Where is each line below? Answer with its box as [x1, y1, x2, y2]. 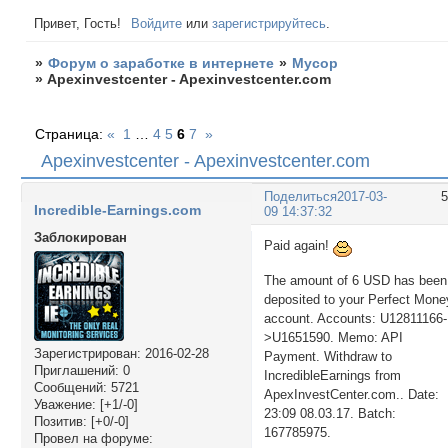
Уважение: [33, 397, 96, 413]
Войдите [131, 15, 183, 31]
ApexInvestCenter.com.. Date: [264, 386, 440, 402]
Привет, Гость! [33, 15, 121, 31]
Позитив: [33, 414, 87, 430]
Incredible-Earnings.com [33, 202, 201, 219]
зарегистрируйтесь [212, 15, 327, 31]
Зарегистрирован [33, 346, 137, 362]
